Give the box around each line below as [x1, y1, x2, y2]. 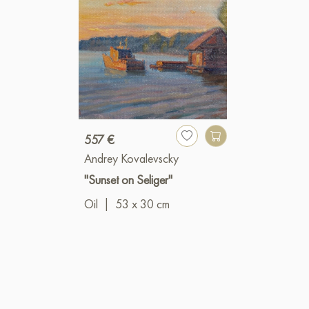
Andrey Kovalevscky [84, 150, 179, 167]
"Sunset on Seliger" [84, 172, 172, 188]
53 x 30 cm [115, 196, 170, 212]
